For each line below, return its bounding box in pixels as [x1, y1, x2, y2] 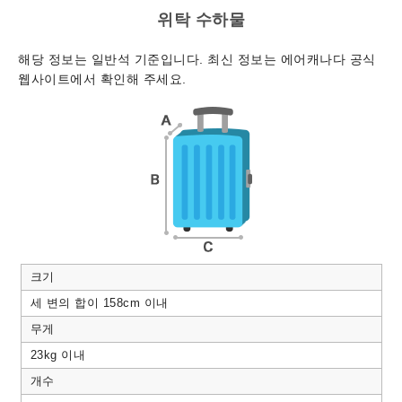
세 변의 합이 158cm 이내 [30, 296, 169, 310]
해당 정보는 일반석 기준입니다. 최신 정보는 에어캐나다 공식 [18, 52, 376, 67]
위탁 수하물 [157, 11, 245, 30]
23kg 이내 [30, 348, 85, 363]
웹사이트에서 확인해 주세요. [18, 72, 187, 87]
